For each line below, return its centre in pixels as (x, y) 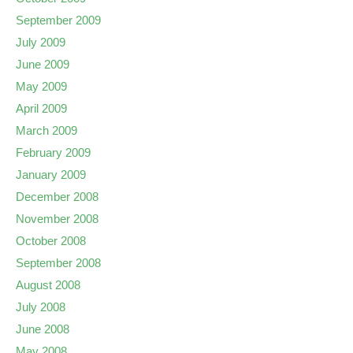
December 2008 (57, 197)
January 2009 (51, 175)
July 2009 (41, 42)
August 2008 (48, 285)
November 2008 (57, 219)
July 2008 (41, 307)
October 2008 (51, 241)
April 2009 (41, 108)
